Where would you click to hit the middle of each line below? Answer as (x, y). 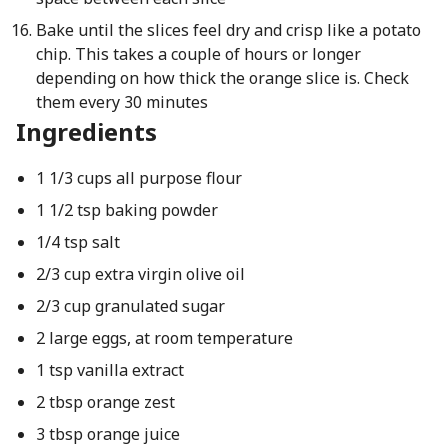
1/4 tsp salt (77, 242)
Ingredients (86, 131)
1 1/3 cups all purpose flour (138, 178)
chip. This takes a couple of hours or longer (198, 54)
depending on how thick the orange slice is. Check (222, 78)
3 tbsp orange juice (107, 434)
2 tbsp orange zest (105, 402)
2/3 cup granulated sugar (130, 306)
